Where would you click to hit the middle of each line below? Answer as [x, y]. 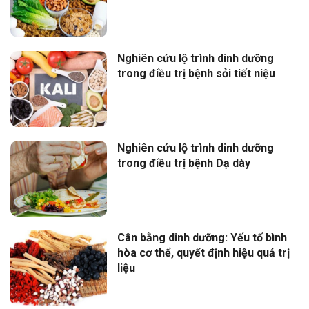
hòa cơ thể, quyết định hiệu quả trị [203, 253]
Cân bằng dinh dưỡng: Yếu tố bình [202, 238]
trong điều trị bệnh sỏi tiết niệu [196, 73]
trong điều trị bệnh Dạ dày [184, 163]
